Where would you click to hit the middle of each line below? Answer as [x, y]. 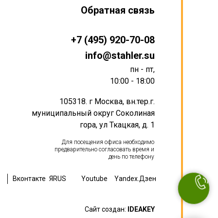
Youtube [94, 179]
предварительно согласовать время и [104, 149]
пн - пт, [142, 69]
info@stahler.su [120, 55]
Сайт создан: [106, 209]
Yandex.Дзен [135, 179]
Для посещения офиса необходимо [108, 142]
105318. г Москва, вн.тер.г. [107, 101]
